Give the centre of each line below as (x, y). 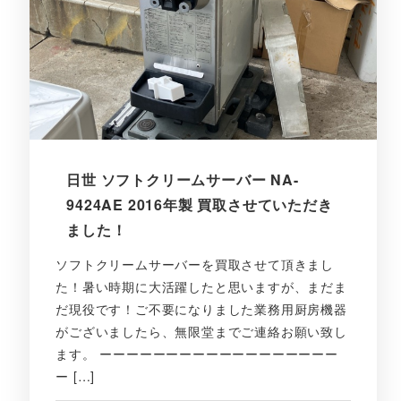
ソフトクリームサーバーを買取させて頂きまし (195, 264)
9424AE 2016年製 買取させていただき (200, 205)
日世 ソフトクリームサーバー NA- (183, 180)
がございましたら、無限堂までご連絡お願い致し (201, 332)
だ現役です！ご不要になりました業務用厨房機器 (201, 309)
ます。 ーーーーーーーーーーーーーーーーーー (197, 354)
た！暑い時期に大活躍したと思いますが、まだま (201, 287)
